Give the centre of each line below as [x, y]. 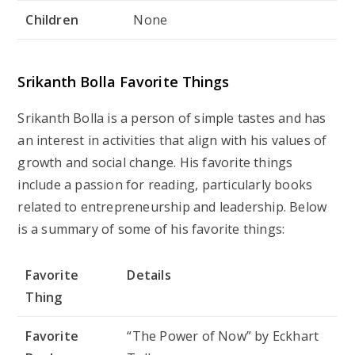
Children [52, 19]
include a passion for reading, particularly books [165, 184]
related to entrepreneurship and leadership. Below [172, 206]
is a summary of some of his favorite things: [151, 229]
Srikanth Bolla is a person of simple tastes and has [172, 118]
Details [149, 275]
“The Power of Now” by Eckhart [223, 336]
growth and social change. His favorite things [155, 162]
